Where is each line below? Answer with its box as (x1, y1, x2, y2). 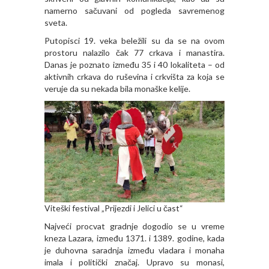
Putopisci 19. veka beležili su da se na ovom (44, 35, 225, 46)
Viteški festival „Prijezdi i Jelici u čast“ (44, 202, 183, 213)
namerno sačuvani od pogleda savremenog (44, 5, 225, 16)
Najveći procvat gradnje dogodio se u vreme (44, 220, 225, 231)
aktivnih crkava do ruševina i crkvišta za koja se (44, 71, 225, 82)
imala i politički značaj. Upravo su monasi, (44, 256, 225, 267)
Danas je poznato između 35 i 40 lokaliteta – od (44, 59, 225, 70)
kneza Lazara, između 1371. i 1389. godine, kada (44, 232, 225, 243)
